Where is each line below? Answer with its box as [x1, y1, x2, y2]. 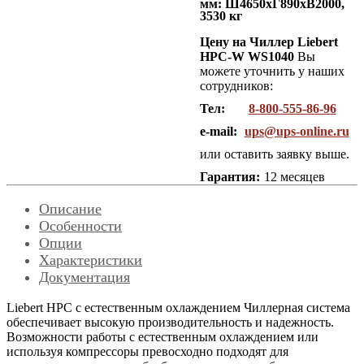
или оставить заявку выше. [199, 146, 349, 161]
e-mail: [199, 123, 240, 138]
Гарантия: [199, 169, 260, 184]
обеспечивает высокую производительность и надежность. [6, 314, 334, 329]
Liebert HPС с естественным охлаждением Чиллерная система [6, 300, 350, 314]
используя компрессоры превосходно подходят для [6, 344, 288, 358]
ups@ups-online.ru [244, 123, 349, 138]
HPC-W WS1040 [199, 49, 297, 63]
